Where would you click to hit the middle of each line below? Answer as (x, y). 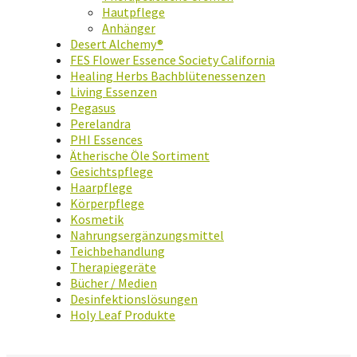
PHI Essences (106, 140)
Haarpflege (101, 188)
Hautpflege (133, 12)
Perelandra (100, 124)
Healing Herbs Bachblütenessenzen (168, 76)
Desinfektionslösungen (134, 299)
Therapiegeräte (113, 267)
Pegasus (93, 108)
